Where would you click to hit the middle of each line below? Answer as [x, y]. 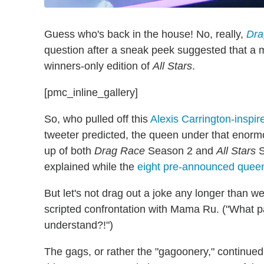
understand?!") [79, 225]
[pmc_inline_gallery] [91, 92]
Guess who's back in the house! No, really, [145, 34]
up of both [69, 151]
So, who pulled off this [97, 119]
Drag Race [120, 151]
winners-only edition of [98, 66]
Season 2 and [181, 151]
